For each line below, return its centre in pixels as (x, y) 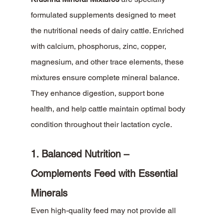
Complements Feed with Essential (105, 174)
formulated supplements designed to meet (104, 15)
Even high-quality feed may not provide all (104, 211)
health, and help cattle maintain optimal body (109, 109)
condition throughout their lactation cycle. (101, 125)
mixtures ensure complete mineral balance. (106, 78)
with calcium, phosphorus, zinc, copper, (99, 46)
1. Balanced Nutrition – (81, 154)
